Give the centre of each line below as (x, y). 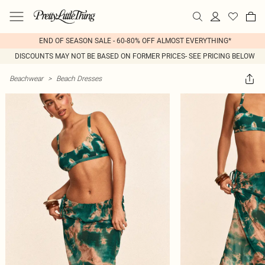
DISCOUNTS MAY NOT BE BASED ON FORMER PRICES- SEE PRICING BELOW (135, 56)
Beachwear (26, 78)
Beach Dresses (79, 78)
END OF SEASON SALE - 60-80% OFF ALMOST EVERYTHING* (135, 41)
